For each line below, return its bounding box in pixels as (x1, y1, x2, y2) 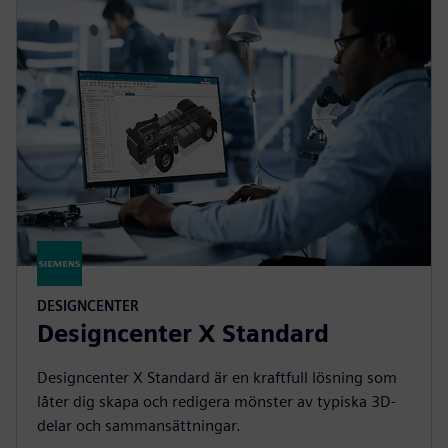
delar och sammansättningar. (37, 416, 241, 435)
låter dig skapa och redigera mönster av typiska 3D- (37, 392, 396, 411)
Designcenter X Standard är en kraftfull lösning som (37, 368, 397, 387)
